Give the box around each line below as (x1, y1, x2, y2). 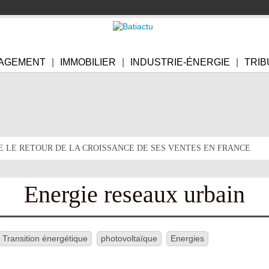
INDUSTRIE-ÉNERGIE (130, 57, 230, 67)
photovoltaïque (101, 233, 157, 243)
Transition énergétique (2, 233, 88, 243)
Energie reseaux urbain (24, 181, 245, 208)
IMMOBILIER (60, 57, 116, 67)
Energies (171, 233, 204, 243)
